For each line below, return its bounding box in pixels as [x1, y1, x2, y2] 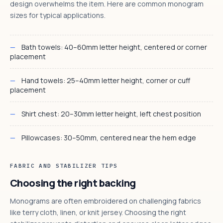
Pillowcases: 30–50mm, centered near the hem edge [21, 132, 196, 142]
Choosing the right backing [10, 176, 136, 190]
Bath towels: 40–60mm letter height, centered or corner [21, 42, 207, 52]
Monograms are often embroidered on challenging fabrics [10, 196, 201, 206]
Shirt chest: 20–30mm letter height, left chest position [21, 109, 201, 118]
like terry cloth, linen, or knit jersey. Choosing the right [10, 207, 186, 217]
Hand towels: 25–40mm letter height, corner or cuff [21, 75, 190, 85]
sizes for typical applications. [10, 10, 106, 20]
